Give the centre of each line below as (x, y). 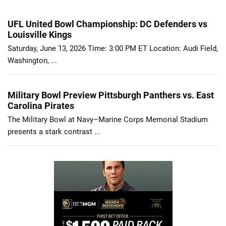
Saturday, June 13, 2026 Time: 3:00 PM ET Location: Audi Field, (113, 48)
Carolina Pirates (41, 105)
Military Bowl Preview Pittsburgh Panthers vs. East (111, 95)
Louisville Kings (40, 34)
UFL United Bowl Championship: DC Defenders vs (107, 24)
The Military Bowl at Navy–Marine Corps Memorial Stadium (108, 119)
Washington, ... (32, 60)
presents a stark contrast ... (54, 131)
